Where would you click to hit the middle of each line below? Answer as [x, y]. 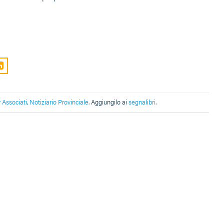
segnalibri [142, 102]
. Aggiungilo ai [108, 102]
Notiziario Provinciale [59, 102]
